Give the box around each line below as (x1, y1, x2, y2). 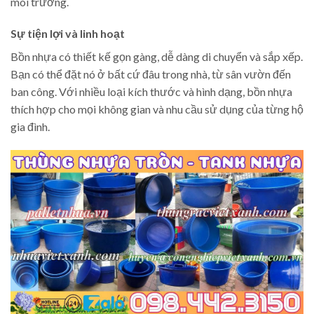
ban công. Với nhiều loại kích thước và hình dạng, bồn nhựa (11, 85, 292, 99)
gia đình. (11, 120, 50, 134)
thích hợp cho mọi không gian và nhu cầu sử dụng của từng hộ (11, 102, 303, 116)
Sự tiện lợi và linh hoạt (11, 27, 125, 41)
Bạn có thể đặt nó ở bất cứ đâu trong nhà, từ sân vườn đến (11, 67, 291, 81)
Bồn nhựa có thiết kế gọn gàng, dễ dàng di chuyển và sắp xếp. (11, 50, 303, 64)
